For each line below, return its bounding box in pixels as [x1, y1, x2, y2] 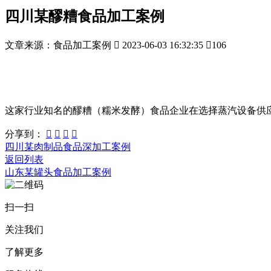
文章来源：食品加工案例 [5, 39, 111, 50]
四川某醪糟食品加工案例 [5, 8, 165, 24]
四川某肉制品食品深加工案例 [5, 141, 131, 152]
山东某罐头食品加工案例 [5, 166, 111, 177]
